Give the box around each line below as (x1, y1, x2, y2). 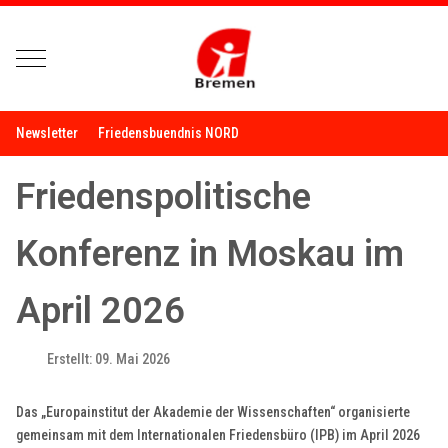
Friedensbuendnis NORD (98, 125, 240, 141)
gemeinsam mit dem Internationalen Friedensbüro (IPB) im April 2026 (16, 427, 421, 444)
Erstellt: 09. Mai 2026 (47, 351, 171, 369)
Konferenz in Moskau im (16, 233, 405, 276)
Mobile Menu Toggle (30, 49, 150, 65)
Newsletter (16, 125, 79, 141)
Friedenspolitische (16, 176, 312, 219)
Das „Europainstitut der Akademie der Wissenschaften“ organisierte (16, 404, 411, 421)
